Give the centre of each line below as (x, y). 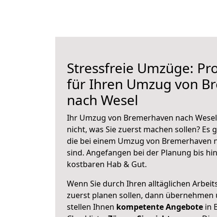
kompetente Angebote (160, 207)
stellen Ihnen (92, 207)
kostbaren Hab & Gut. (107, 164)
